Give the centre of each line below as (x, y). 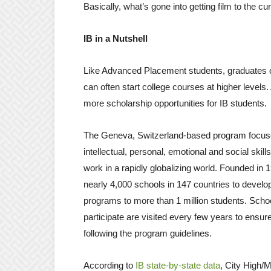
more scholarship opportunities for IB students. (175, 103)
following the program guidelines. (148, 233)
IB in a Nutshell (116, 38)
